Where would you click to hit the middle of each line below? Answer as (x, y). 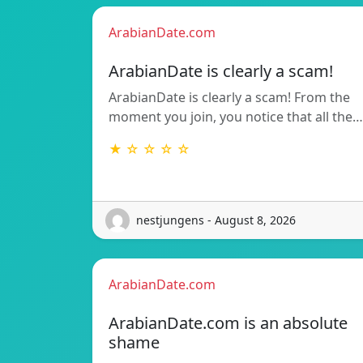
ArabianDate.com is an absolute (228, 322)
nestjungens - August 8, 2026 (216, 220)
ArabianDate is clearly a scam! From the (229, 97)
